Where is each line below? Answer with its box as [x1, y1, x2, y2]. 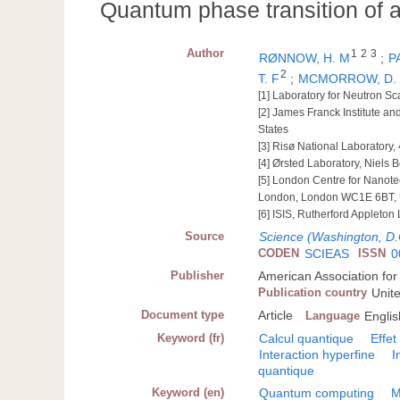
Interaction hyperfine [259, 346, 376, 362]
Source [185, 229, 225, 243]
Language [305, 308, 361, 322]
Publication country [258, 285, 368, 299]
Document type [141, 307, 225, 321]
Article [258, 307, 294, 322]
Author [187, 46, 225, 61]
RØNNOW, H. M [259, 51, 351, 66]
